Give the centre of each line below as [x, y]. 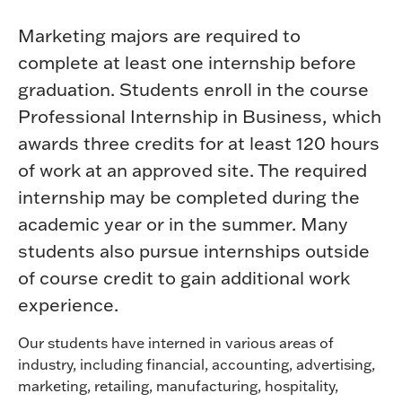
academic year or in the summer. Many [183, 224]
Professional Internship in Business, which [200, 116]
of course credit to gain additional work [184, 278]
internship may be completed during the [189, 197]
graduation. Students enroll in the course [193, 89]
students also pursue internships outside [194, 251]
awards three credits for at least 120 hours [199, 143]
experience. [68, 305]
